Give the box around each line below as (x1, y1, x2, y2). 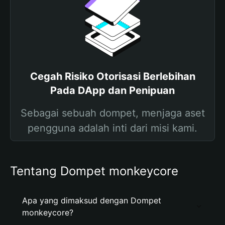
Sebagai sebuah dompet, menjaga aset (20, 107, 205, 119)
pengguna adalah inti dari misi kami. (28, 122, 197, 134)
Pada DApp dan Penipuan (50, 84, 175, 96)
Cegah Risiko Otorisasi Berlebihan (30, 70, 195, 82)
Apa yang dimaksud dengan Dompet (22, 195, 161, 205)
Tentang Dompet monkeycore (10, 164, 178, 178)
